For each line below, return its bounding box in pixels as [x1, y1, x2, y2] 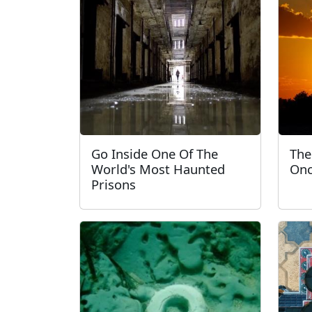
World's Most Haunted [91, 160, 225, 178]
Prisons [91, 175, 136, 193]
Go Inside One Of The [91, 145, 218, 162]
